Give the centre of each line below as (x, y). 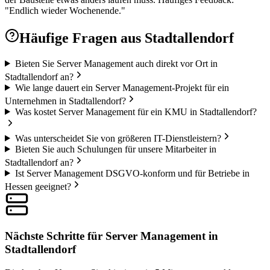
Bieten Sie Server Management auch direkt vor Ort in (116, 63)
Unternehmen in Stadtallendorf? (65, 101)
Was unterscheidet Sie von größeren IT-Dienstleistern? (118, 138)
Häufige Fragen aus (82, 38)
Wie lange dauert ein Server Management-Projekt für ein (122, 87)
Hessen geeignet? (38, 186)
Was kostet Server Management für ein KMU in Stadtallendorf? (136, 111)
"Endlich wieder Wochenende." (65, 10)
